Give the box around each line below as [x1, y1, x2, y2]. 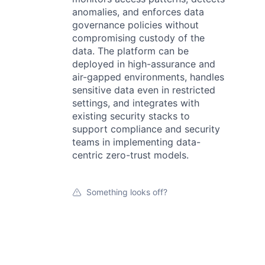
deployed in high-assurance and [72, 58, 215, 70]
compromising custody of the [72, 32, 205, 44]
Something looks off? [86, 187, 167, 197]
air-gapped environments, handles [72, 71, 224, 83]
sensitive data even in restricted [72, 84, 215, 96]
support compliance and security [72, 123, 220, 135]
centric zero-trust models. [72, 149, 189, 161]
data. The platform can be [72, 45, 189, 57]
